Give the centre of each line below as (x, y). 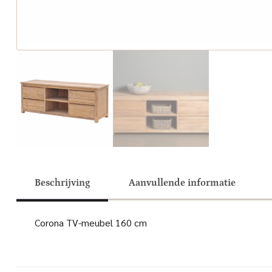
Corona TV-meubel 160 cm (90, 222)
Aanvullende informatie (182, 182)
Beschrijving (62, 182)
